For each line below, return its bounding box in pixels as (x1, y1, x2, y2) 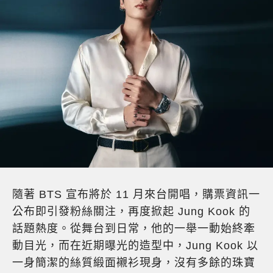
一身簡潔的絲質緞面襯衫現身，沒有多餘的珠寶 (12, 257, 255, 269)
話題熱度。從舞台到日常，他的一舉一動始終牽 (12, 222, 255, 235)
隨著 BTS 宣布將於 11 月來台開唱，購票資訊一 (12, 188, 260, 201)
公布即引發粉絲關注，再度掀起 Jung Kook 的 (12, 205, 250, 218)
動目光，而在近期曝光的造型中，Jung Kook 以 (12, 239, 258, 252)
